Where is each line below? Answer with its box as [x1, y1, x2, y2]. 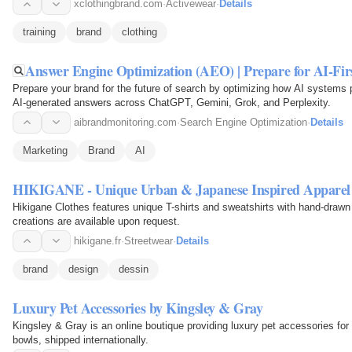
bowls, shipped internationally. [13, 333, 148, 346]
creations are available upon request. [13, 214, 180, 227]
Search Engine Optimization [180, 115, 307, 128]
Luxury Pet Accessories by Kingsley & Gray [13, 297, 263, 318]
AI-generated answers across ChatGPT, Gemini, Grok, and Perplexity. [13, 96, 331, 108]
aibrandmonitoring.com [74, 115, 177, 128]
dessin [119, 262, 148, 275]
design [68, 262, 98, 275]
